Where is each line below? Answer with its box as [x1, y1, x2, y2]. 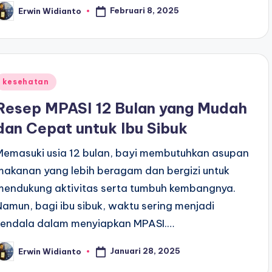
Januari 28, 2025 [110, 246, 181, 256]
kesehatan [2, 77, 49, 86]
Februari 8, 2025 [110, 5, 180, 16]
